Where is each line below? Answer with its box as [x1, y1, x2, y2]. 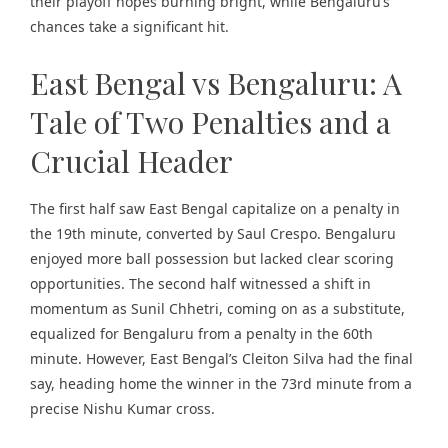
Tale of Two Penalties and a [30, 102, 391, 142]
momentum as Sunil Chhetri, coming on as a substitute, [30, 299, 405, 318]
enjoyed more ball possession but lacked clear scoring [30, 249, 394, 268]
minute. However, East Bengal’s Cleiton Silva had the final [30, 349, 413, 368]
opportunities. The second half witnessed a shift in [30, 274, 371, 293]
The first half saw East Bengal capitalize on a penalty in [30, 199, 400, 218]
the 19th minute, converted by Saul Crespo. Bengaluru [30, 224, 396, 243]
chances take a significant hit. [30, 17, 229, 36]
